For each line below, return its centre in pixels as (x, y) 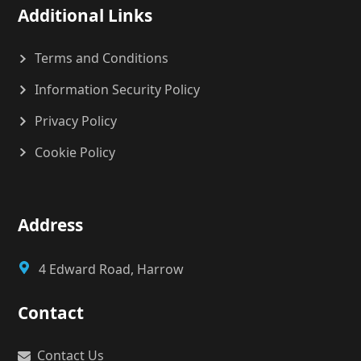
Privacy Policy (76, 120)
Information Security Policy (118, 90)
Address (51, 225)
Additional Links (85, 16)
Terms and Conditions (102, 58)
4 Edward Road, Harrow (112, 270)
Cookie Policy (75, 152)
